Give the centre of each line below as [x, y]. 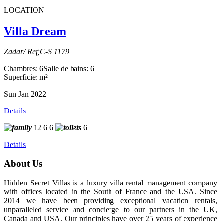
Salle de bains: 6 [69, 69]
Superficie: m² [26, 77]
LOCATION [24, 10]
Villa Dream [35, 31]
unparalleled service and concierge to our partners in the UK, [110, 209]
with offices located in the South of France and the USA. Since [110, 191]
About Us [23, 164]
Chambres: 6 [24, 69]
